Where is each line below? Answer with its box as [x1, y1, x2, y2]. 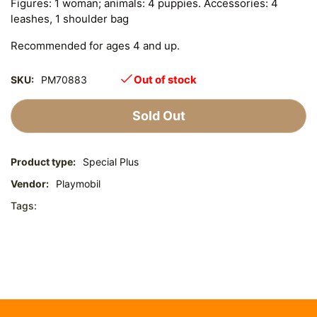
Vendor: [11, 177, 49, 190]
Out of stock [134, 72, 197, 86]
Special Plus [83, 155, 139, 168]
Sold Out [132, 108, 185, 124]
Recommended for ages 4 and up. [11, 38, 180, 52]
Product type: [11, 155, 76, 168]
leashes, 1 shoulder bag [11, 11, 129, 25]
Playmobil [56, 177, 100, 190]
